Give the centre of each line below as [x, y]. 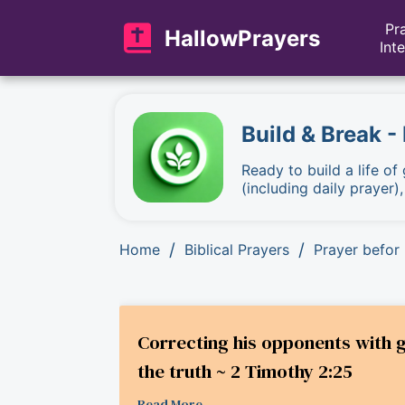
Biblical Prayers [237, 250]
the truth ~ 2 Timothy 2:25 [245, 371]
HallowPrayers [242, 38]
